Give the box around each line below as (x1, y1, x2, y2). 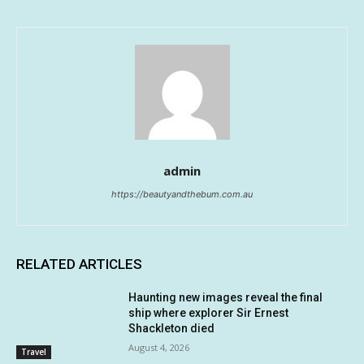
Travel (21, 346, 46, 358)
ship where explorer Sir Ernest (128, 305, 289, 319)
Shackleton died (128, 321, 215, 335)
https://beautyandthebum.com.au (111, 188, 253, 200)
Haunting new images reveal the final (128, 290, 323, 304)
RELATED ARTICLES (16, 255, 142, 272)
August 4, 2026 (128, 340, 190, 353)
